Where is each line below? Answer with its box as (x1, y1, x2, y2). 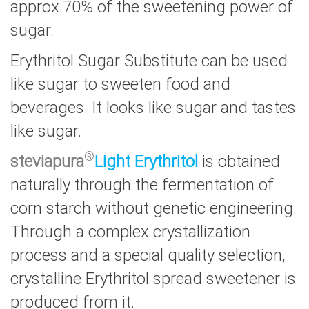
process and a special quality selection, (10, 246, 286, 266)
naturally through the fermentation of (10, 175, 274, 195)
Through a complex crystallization (10, 222, 250, 242)
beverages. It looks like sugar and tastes (10, 98, 296, 118)
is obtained (202, 152, 280, 172)
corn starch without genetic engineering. (10, 199, 297, 219)
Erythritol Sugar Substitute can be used (10, 51, 288, 71)
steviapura (10, 152, 84, 172)
